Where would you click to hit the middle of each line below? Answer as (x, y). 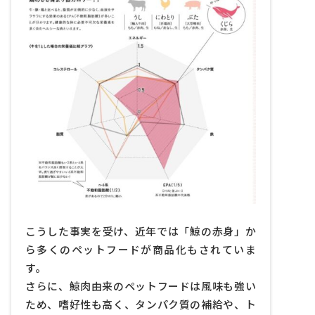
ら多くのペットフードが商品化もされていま (141, 249)
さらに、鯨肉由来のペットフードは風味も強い (141, 285)
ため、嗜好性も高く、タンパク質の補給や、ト (141, 304)
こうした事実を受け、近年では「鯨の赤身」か (141, 231)
